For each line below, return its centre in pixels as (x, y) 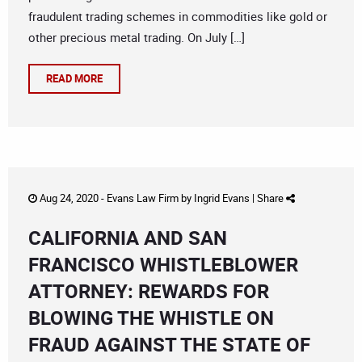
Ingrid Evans (222, 198)
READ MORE (74, 79)
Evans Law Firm (143, 198)
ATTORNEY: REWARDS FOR (149, 291)
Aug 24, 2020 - (72, 198)
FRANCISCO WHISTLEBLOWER (163, 265)
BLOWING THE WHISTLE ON (151, 318)
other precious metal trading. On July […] (137, 38)
